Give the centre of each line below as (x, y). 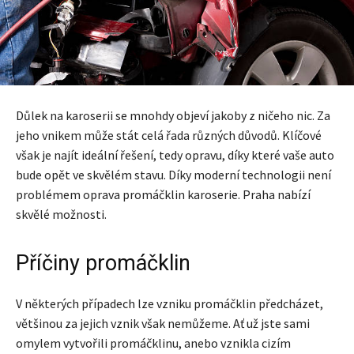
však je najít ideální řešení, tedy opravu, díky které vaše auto (175, 155)
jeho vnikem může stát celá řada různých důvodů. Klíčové (169, 136)
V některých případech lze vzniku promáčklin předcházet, (169, 304)
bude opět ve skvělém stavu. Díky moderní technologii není (173, 175)
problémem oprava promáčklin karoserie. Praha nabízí (163, 195)
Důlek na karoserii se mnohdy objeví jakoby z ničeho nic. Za (173, 116)
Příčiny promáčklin (103, 264)
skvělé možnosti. (61, 215)
